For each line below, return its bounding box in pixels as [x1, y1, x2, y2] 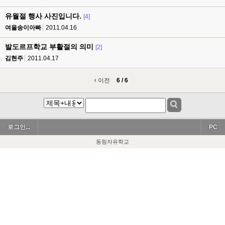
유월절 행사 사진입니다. [5, 12, 81, 20]
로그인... [8, 124, 30, 131]
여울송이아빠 [5, 24, 41, 31]
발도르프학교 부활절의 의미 [5, 43, 93, 51]
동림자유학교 [96, 139, 129, 145]
